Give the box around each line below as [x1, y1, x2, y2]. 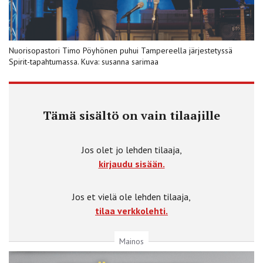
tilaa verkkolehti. [95, 204, 168, 217]
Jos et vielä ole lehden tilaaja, [72, 190, 191, 203]
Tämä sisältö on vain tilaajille [43, 107, 220, 123]
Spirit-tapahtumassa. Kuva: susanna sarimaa [9, 56, 159, 67]
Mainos [119, 235, 144, 247]
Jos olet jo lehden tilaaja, [81, 143, 182, 156]
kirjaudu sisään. [98, 157, 165, 170]
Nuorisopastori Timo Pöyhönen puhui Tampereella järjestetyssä [9, 45, 232, 56]
